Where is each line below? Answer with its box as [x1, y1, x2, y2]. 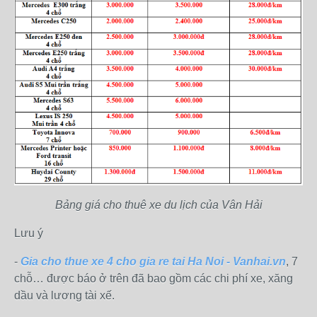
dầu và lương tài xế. [14, 289, 115, 302]
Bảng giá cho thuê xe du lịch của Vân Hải [54, 199, 263, 212]
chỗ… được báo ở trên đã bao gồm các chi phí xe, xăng [14, 272, 293, 285]
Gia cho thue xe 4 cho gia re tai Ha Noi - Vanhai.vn [21, 255, 286, 268]
